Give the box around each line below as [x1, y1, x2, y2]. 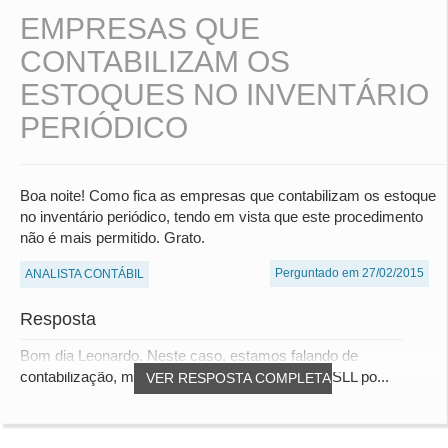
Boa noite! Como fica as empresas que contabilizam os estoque [20, 187, 436, 205]
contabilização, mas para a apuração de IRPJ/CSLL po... [20, 368, 389, 386]
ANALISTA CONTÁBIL [25, 267, 144, 282]
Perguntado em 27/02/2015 [275, 266, 424, 281]
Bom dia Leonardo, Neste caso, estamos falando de [20, 347, 358, 365]
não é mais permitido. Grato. [20, 229, 205, 247]
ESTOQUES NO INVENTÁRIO [20, 78, 429, 112]
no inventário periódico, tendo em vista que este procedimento [20, 208, 423, 226]
